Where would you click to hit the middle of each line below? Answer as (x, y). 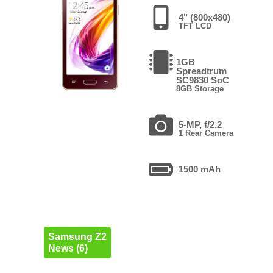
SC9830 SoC (202, 80)
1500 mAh (199, 169)
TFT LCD (195, 26)
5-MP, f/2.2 (200, 124)
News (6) (68, 248)
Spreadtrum (201, 71)
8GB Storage (200, 88)
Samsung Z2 (77, 236)
